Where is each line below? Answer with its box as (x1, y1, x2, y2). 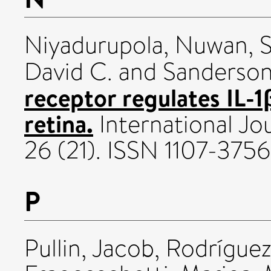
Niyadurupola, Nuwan (24, 28, 248, 63)
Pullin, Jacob (24, 231, 154, 266)
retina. (24, 106, 93, 141)
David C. (24, 54, 113, 90)
